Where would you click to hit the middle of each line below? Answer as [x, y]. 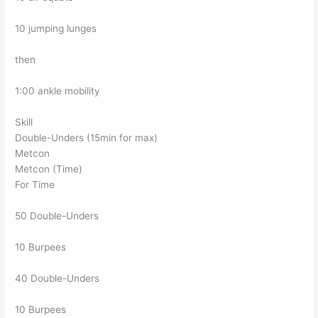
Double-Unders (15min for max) [87, 138]
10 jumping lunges [56, 29]
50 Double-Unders [57, 216]
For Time [35, 185]
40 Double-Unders [57, 279]
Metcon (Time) [49, 169]
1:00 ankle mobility [58, 91]
